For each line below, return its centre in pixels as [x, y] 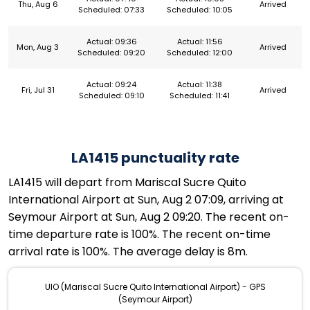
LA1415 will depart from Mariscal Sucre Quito [127, 183]
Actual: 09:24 [111, 85]
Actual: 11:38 [200, 85]
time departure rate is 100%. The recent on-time [139, 235]
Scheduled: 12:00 [200, 53]
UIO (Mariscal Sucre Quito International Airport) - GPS [155, 287]
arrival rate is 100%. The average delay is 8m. [128, 252]
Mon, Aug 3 [38, 47]
